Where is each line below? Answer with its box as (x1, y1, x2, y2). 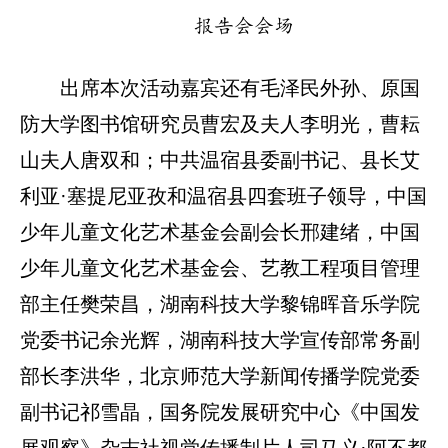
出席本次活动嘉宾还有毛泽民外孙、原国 (60, 77, 420, 100)
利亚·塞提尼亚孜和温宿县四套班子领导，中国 (20, 185, 427, 208)
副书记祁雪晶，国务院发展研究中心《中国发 (20, 401, 420, 424)
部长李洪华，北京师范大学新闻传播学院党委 (20, 365, 420, 388)
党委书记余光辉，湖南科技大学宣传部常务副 (20, 329, 420, 352)
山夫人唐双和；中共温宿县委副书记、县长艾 (20, 149, 420, 172)
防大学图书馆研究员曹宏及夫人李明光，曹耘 (20, 113, 420, 136)
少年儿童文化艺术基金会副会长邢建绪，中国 (20, 221, 420, 244)
